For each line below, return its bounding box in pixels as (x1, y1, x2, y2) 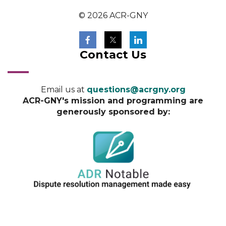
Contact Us (80, 48, 146, 62)
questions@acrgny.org (86, 85, 186, 95)
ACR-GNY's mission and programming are (23, 96, 203, 106)
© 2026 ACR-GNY (78, 11, 148, 21)
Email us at (40, 85, 87, 95)
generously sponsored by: (56, 107, 170, 117)
